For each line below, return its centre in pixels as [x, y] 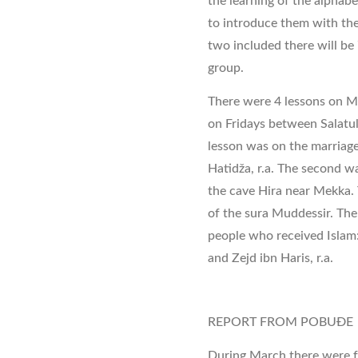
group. [226, 68]
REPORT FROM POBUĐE [280, 322]
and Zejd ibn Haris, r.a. [270, 259]
